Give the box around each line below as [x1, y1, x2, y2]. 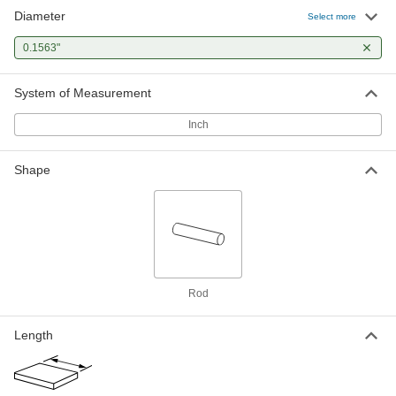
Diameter [14, 9, 65, 23]
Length [14, 328, 53, 342]
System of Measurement [14, 86, 151, 100]
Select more [308, 11, 356, 21]
